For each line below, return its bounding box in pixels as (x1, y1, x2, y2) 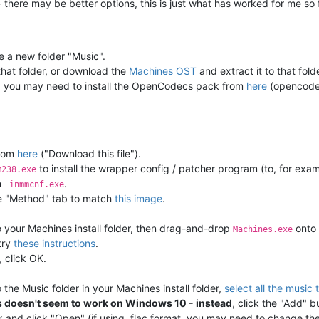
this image (115, 192, 162, 204)
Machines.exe (233, 224, 293, 234)
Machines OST (129, 64, 197, 77)
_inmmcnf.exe (4, 179, 64, 189)
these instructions (14, 236, 95, 249)
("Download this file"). (38, 147, 141, 159)
